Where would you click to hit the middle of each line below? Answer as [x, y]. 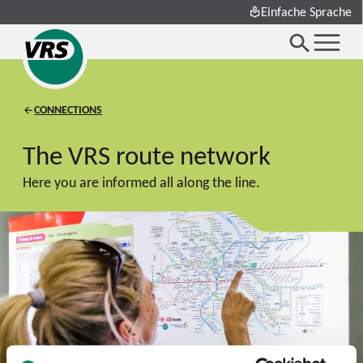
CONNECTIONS [68, 110]
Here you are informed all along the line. [142, 181]
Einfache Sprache [307, 12]
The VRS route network [147, 155]
